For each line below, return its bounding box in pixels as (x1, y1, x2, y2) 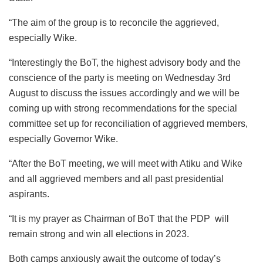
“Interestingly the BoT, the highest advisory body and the (9, 58, 241, 68)
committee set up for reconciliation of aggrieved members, (9, 119, 248, 129)
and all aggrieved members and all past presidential (9, 174, 224, 184)
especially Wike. (9, 33, 77, 43)
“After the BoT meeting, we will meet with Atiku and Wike (9, 159, 242, 169)
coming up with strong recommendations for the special (9, 103, 237, 114)
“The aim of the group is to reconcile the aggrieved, (9, 18, 219, 28)
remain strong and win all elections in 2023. (9, 229, 189, 240)
